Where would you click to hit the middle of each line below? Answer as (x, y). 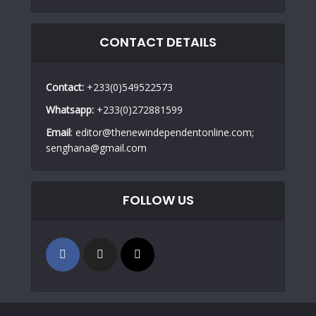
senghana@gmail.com (96, 148)
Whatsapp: (70, 110)
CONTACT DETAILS (158, 42)
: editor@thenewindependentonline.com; (162, 133)
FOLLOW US (158, 200)
